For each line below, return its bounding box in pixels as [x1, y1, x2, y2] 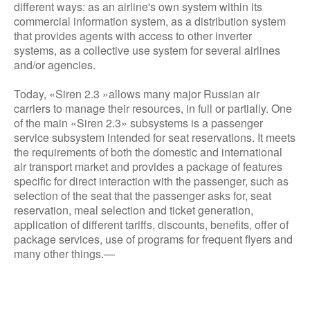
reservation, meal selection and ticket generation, [14, 202, 253, 218]
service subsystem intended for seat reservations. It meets [14, 129, 295, 145]
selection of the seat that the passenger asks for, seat [14, 188, 271, 203]
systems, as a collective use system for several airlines [14, 42, 280, 58]
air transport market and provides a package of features [14, 158, 282, 174]
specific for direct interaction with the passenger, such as [14, 173, 289, 189]
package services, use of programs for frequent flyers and [14, 231, 293, 247]
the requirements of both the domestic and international [14, 144, 282, 160]
